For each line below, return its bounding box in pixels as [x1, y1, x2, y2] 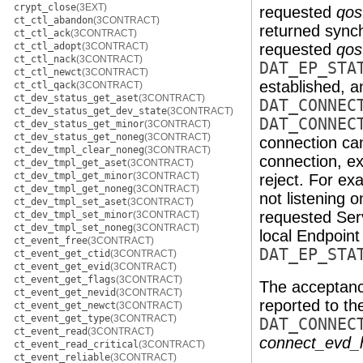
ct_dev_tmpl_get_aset [14, 157, 127, 169]
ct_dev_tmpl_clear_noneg [14, 144, 144, 156]
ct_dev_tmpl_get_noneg [14, 183, 133, 194]
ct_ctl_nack [14, 53, 76, 65]
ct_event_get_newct [14, 300, 116, 311]
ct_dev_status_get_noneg [14, 131, 144, 143]
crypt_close [14, 2, 76, 13]
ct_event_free [14, 235, 88, 246]
